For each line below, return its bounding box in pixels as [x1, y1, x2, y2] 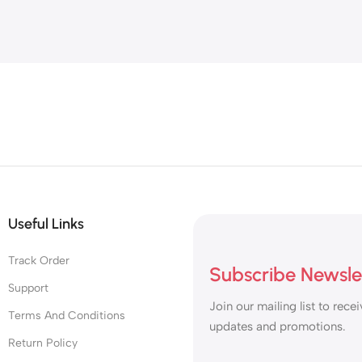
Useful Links [8, 215, 84, 234]
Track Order [8, 254, 69, 268]
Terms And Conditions [8, 309, 125, 323]
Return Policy [8, 336, 78, 351]
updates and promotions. [209, 319, 346, 335]
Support [8, 281, 48, 296]
